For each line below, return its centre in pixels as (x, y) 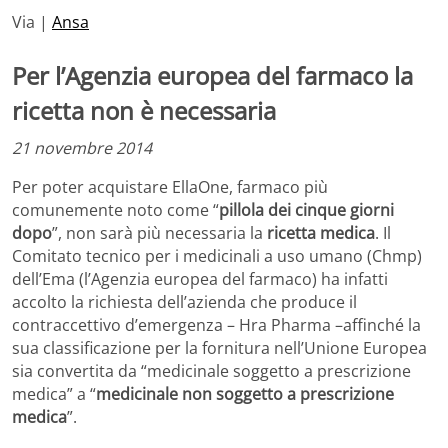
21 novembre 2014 (82, 148)
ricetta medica (321, 233)
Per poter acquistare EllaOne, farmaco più (170, 187)
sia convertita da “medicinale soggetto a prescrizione (211, 371)
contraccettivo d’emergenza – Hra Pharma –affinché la (216, 325)
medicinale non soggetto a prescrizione (245, 394)
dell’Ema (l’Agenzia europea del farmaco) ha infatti (200, 279)
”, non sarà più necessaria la (159, 233)
